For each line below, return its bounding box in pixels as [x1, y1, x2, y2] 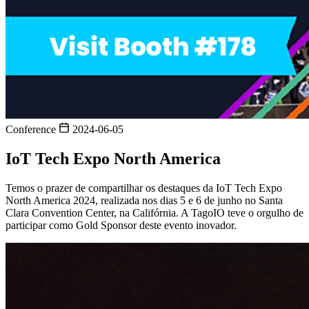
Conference [6, 123, 59, 135]
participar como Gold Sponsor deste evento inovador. [6, 219, 237, 231]
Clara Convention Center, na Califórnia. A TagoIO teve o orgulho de [6, 206, 303, 219]
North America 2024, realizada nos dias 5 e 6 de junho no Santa [6, 194, 283, 206]
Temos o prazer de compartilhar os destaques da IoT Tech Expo [6, 181, 282, 194]
